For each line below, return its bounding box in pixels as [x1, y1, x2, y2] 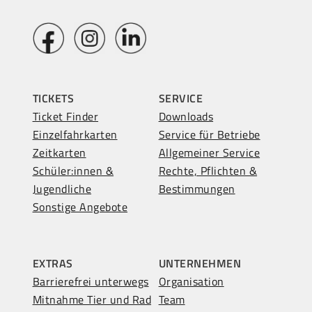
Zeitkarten [32, 143, 86, 161]
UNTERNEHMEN [158, 254, 242, 272]
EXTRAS [32, 254, 73, 272]
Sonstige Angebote [32, 198, 128, 215]
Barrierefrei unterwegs [32, 272, 149, 290]
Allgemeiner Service [158, 143, 260, 161]
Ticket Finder [32, 107, 99, 125]
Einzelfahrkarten [32, 125, 118, 143]
